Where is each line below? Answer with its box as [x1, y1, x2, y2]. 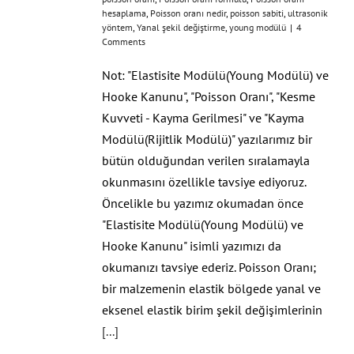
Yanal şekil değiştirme [137, 21, 225, 33]
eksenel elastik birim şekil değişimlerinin [102, 301, 322, 318]
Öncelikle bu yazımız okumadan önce [102, 194, 303, 211]
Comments [102, 35, 145, 47]
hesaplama [102, 6, 146, 19]
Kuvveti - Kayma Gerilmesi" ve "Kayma [102, 109, 304, 126]
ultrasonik [288, 6, 328, 19]
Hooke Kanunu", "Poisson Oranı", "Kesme [102, 88, 315, 104]
